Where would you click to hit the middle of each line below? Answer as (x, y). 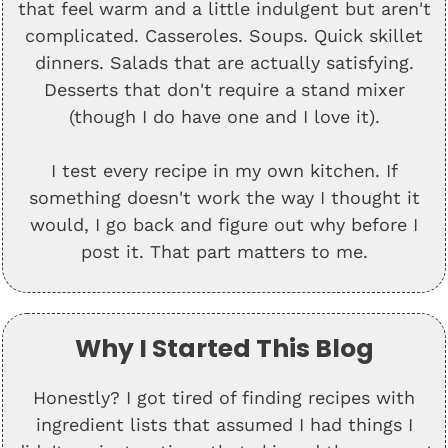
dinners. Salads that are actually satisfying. (224, 62)
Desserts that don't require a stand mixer (224, 89)
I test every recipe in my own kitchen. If (224, 170)
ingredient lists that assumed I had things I (224, 424)
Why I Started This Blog (224, 348)
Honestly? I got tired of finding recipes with (224, 397)
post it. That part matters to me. (224, 251)
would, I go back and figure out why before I (224, 224)
